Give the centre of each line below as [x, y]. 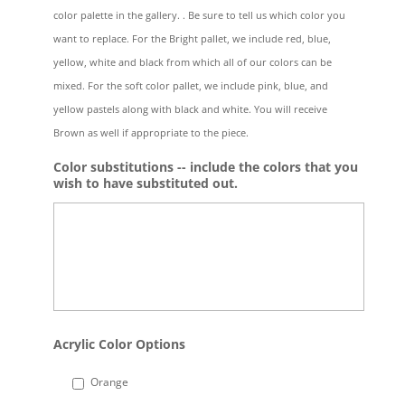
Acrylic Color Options [119, 344]
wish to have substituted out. [145, 183]
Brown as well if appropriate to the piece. [151, 132]
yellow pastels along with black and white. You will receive [190, 108]
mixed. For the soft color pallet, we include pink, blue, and [190, 85]
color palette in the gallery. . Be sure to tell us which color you [199, 14]
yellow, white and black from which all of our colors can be [192, 61]
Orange [109, 381]
